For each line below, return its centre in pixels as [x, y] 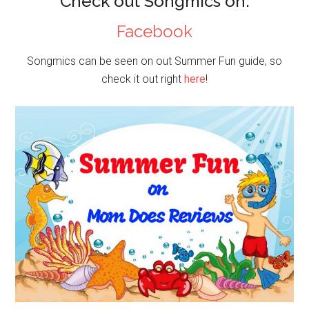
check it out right [143, 79]
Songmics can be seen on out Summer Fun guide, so [154, 61]
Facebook [154, 31]
